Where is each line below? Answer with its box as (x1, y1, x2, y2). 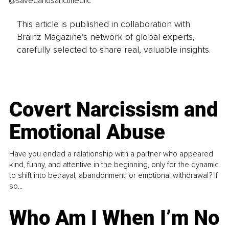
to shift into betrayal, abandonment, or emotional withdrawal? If (9, 171, 218, 180)
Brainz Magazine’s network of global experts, (16, 31, 195, 43)
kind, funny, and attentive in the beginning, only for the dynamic (9, 160, 219, 170)
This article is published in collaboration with (16, 18, 190, 30)
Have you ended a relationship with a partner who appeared (9, 149, 214, 159)
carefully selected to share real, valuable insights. (16, 44, 211, 56)
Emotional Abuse (9, 120, 166, 145)
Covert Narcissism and (9, 98, 219, 122)
